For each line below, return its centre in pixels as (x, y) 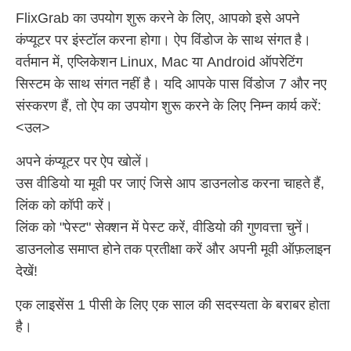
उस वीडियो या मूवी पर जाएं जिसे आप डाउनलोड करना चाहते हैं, (170, 183)
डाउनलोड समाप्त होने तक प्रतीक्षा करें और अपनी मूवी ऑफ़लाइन (174, 249)
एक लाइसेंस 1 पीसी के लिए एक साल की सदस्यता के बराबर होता (173, 305)
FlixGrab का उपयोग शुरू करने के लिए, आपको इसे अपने (158, 18)
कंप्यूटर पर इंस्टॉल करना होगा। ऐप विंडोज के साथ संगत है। (164, 40)
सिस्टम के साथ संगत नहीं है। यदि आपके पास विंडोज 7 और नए (172, 84)
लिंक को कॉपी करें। (64, 205)
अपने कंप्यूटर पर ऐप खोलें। (83, 161)
